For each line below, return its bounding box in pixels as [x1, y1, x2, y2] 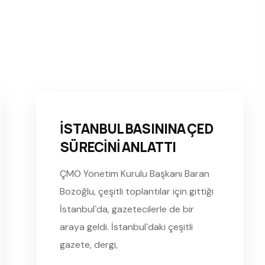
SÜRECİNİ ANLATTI [60, 137, 176, 156]
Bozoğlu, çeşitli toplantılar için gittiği [60, 185, 214, 198]
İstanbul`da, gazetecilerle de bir [60, 202, 195, 215]
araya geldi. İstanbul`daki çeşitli [60, 220, 193, 233]
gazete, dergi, [60, 238, 118, 251]
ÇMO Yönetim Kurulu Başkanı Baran [60, 167, 210, 180]
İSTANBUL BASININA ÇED [60, 119, 214, 138]
